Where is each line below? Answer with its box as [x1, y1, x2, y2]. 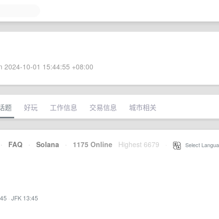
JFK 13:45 [11, 194, 38, 202]
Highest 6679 [118, 139, 159, 149]
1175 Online [67, 139, 112, 149]
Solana [36, 139, 59, 149]
